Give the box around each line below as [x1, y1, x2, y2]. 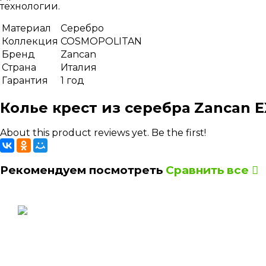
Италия [61, 62, 97, 74]
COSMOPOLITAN [61, 36, 142, 47]
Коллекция [2, 36, 58, 47]
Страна [2, 62, 36, 74]
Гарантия [2, 75, 48, 87]
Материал [2, 23, 51, 34]
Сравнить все [166, 163, 252, 177]
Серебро [61, 23, 104, 34]
